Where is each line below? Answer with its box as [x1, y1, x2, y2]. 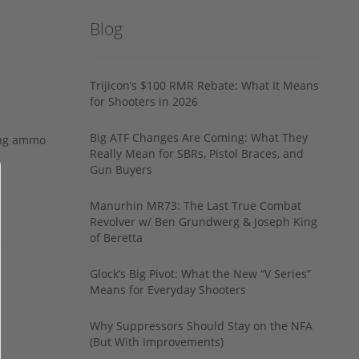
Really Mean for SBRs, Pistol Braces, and [90, 145, 304, 161]
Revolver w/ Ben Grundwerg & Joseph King [90, 213, 317, 229]
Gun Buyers [90, 161, 152, 177]
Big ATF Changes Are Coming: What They [90, 129, 308, 145]
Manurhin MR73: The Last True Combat [90, 197, 301, 213]
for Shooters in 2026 [90, 93, 198, 109]
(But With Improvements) [90, 333, 224, 349]
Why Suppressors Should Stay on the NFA [90, 317, 313, 333]
